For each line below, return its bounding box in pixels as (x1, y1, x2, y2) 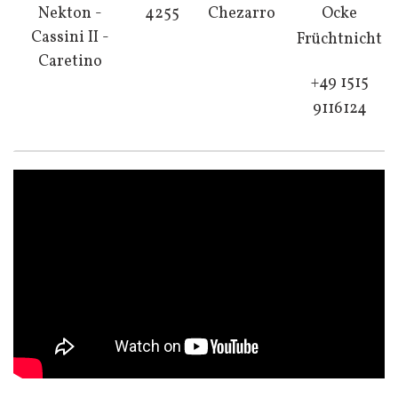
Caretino (38, 51, 102, 73)
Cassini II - (31, 27, 109, 49)
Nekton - (38, 3, 102, 25)
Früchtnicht (297, 28, 382, 51)
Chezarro (208, 3, 275, 25)
